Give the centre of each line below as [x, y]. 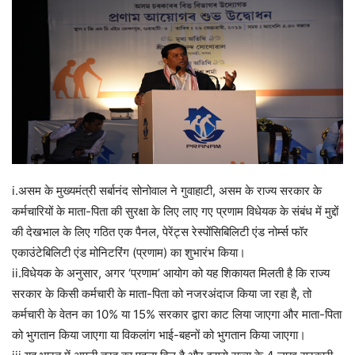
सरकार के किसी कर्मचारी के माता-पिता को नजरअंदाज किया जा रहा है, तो [162, 294]
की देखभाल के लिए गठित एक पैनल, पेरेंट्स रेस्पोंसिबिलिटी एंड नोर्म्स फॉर [160, 232]
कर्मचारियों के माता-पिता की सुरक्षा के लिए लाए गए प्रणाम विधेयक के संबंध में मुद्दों [175, 212]
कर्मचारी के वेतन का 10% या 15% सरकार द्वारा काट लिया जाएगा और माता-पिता [177, 315]
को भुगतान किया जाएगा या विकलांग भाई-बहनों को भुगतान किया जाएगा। [159, 335]
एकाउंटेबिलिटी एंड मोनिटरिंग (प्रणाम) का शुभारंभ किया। [129, 253]
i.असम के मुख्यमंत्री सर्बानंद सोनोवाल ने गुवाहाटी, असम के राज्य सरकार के [167, 191]
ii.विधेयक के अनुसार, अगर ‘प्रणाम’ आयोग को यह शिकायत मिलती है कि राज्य [171, 273]
